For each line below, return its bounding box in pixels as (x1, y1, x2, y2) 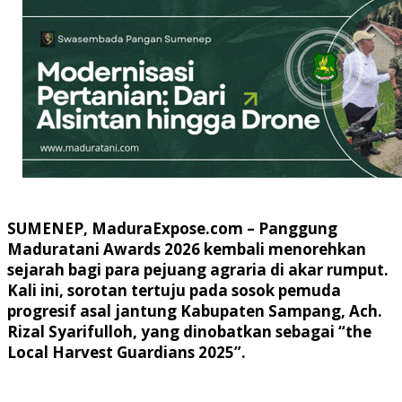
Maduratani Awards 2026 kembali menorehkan (7, 238, 366, 259)
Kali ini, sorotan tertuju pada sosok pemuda (7, 279, 341, 301)
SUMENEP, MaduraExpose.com (7, 217, 243, 239)
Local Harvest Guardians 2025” (7, 341, 241, 363)
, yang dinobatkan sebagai (133, 320, 338, 342)
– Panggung (243, 217, 337, 239)
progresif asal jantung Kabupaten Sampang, (7, 300, 349, 321)
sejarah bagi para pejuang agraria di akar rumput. (7, 258, 389, 280)
